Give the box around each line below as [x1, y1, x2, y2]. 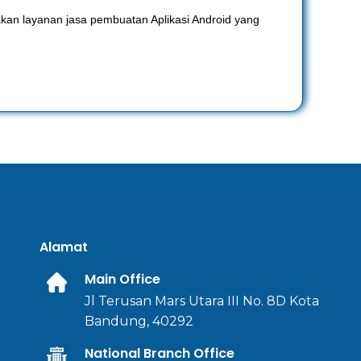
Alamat [39, 238, 89, 256]
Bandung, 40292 [85, 313, 194, 329]
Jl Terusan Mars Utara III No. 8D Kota [85, 293, 320, 309]
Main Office [85, 270, 161, 288]
